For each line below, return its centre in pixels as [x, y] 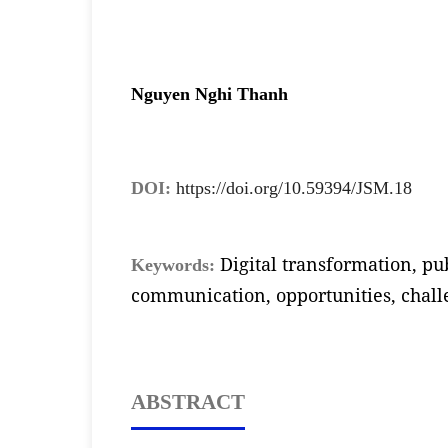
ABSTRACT [187, 401]
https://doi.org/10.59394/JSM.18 [293, 188]
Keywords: [175, 264]
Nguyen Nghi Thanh [209, 93]
